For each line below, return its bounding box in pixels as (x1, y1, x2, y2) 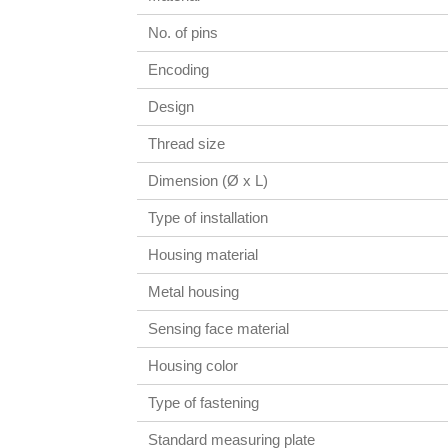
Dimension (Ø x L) (148, 171, 269, 189)
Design (148, 97, 195, 115)
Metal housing (148, 282, 240, 300)
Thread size (148, 134, 226, 152)
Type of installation (148, 208, 269, 226)
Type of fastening (148, 393, 260, 411)
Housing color (148, 356, 239, 374)
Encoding (148, 60, 210, 78)
